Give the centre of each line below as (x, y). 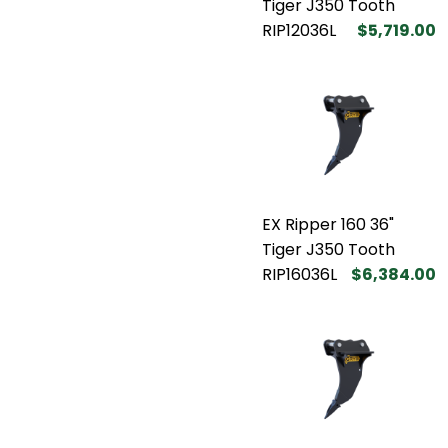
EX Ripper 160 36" (328, 224)
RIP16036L (299, 274)
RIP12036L (299, 30)
